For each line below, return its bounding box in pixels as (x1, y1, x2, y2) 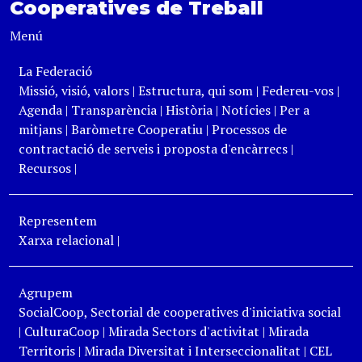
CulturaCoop (23, 322, 99, 340)
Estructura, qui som (137, 82, 253, 99)
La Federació (18, 62, 92, 80)
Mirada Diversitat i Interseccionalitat (83, 342, 301, 360)
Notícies (221, 101, 274, 119)
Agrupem (18, 284, 73, 301)
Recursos (18, 159, 71, 177)
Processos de (211, 120, 287, 138)
